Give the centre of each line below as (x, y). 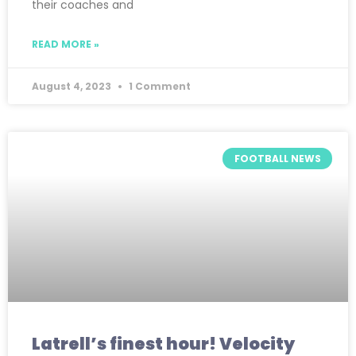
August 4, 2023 (73, 87)
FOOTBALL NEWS (277, 158)
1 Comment (159, 87)
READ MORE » (66, 44)
